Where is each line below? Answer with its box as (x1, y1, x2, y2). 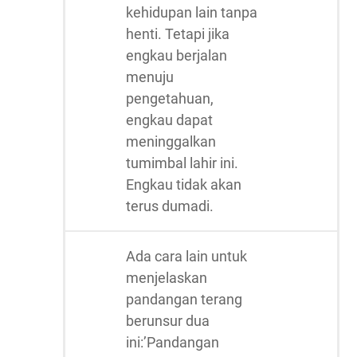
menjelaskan (126, 269, 207, 286)
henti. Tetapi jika (126, 25, 229, 42)
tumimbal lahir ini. (126, 155, 238, 171)
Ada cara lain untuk (126, 248, 247, 265)
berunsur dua (126, 312, 210, 329)
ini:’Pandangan (126, 334, 219, 351)
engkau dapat (126, 112, 213, 128)
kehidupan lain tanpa (126, 4, 257, 21)
